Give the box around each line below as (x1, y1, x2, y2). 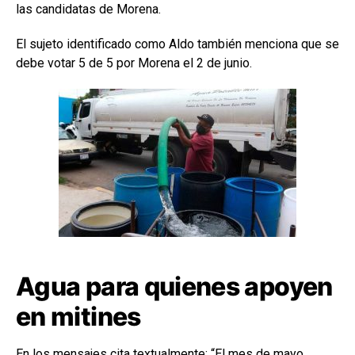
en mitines (16, 300, 141, 332)
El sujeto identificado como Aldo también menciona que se (16, 36, 339, 52)
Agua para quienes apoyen (16, 270, 333, 302)
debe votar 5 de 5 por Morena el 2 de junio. (16, 55, 252, 71)
